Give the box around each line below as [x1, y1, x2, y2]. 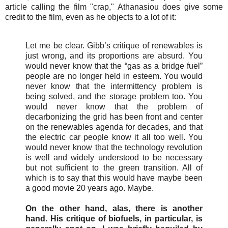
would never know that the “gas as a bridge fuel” [25, 61, 203, 70]
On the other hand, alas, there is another [25, 204, 203, 213]
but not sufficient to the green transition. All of [25, 163, 203, 172]
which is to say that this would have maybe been [25, 173, 203, 182]
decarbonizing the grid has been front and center [25, 112, 203, 121]
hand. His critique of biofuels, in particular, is [25, 214, 203, 223]
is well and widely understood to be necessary [25, 153, 203, 162]
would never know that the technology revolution [25, 142, 203, 152]
